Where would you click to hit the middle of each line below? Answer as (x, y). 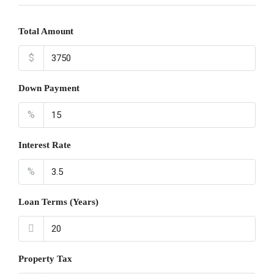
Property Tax (45, 259)
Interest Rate (45, 145)
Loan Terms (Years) (58, 202)
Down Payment (49, 88)
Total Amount (46, 31)
